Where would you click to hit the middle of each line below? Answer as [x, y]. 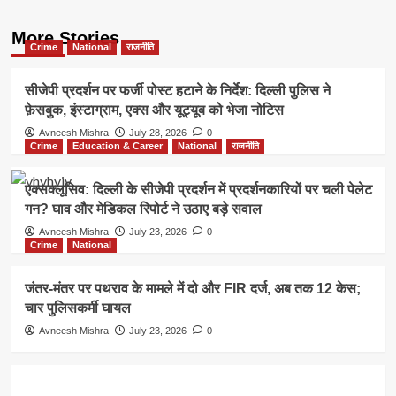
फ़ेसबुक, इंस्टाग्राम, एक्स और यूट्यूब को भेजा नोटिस [154, 110]
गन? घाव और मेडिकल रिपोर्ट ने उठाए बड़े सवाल [143, 209]
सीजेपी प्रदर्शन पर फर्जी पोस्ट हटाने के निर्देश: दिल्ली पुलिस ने [177, 91]
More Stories [65, 38]
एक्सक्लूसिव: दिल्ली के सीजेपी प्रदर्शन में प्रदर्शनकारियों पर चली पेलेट [198, 190]
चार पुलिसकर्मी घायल [77, 308]
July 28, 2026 [157, 133]
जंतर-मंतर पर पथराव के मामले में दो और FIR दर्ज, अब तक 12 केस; [192, 289]
